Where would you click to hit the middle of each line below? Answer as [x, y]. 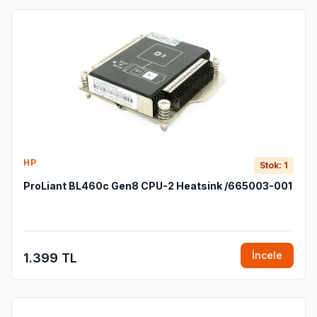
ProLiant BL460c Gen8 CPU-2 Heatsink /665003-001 [158, 186]
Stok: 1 [274, 165]
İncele [267, 255]
